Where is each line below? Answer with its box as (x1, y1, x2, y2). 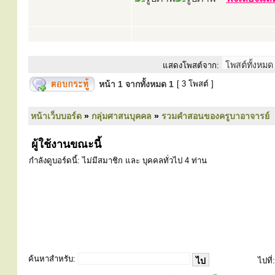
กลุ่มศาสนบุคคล (91, 111, 152, 121)
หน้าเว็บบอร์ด (31, 111, 82, 121)
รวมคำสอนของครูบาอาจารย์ (161, 111, 269, 121)
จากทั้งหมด (123, 79, 169, 89)
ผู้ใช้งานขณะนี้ (28, 138, 101, 150)
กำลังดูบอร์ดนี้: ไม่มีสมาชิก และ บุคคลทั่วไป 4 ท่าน (29, 156, 207, 165)
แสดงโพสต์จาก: (163, 61, 219, 70)
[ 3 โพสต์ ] (174, 79, 216, 88)
